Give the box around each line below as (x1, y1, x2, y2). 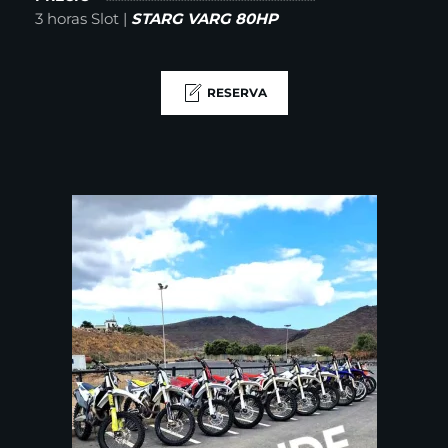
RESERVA (206, 85, 267, 101)
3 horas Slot (35, 9, 123, 29)
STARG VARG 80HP (131, 9, 282, 29)
